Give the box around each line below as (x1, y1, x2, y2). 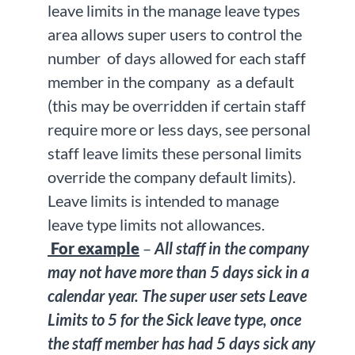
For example (48, 239, 139, 258)
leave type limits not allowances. (48, 215, 265, 235)
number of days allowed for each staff (48, 48, 306, 68)
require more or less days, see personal (48, 120, 311, 139)
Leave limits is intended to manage (48, 191, 279, 211)
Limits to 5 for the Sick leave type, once (48, 310, 301, 330)
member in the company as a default (48, 72, 294, 92)
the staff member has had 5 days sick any (48, 334, 315, 353)
